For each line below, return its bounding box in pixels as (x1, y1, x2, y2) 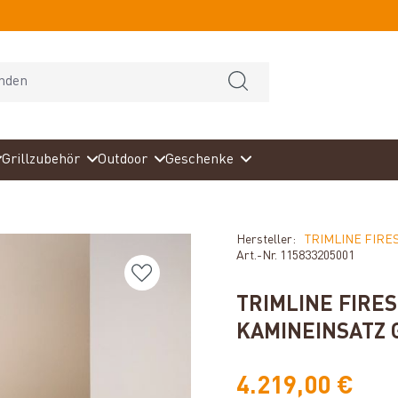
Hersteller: (236, 234, 296, 246)
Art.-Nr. (236, 250, 280, 262)
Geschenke (165, 153, 235, 167)
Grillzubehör (2, 153, 81, 167)
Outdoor (98, 153, 148, 167)
